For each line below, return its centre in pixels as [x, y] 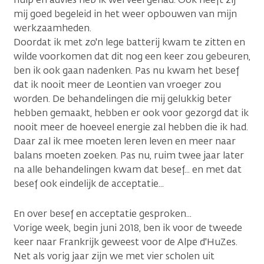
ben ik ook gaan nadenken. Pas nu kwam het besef [126, 70]
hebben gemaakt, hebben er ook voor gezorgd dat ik [131, 113]
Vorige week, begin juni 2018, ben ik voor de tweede [128, 228]
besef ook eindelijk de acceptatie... [89, 184]
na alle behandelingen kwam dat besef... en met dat [128, 169]
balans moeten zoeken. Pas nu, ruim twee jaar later [129, 155]
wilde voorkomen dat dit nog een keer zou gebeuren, [132, 56]
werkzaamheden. [52, 28]
